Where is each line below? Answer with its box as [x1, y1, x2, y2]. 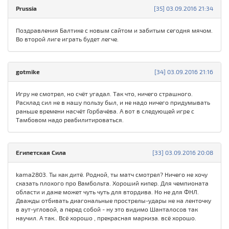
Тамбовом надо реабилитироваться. [16, 116, 124, 124]
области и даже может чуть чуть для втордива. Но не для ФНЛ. [16, 188, 199, 196]
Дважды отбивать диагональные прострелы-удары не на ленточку [16, 197, 211, 204]
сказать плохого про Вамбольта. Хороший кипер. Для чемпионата [16, 179, 209, 187]
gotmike [16, 68, 40, 76]
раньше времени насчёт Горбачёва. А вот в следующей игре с [16, 107, 194, 115]
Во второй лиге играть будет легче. [16, 35, 119, 43]
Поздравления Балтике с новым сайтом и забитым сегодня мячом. [16, 27, 213, 34]
